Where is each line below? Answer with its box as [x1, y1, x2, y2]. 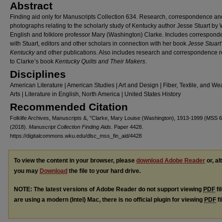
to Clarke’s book [10, 58, 55, 65]
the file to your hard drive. [67, 167, 141, 175]
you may [14, 167, 40, 175]
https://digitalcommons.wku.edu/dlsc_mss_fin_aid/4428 [10, 133, 142, 139]
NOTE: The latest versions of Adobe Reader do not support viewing [14, 186, 203, 193]
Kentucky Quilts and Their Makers [55, 58, 145, 65]
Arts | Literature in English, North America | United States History [10, 91, 181, 98]
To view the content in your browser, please [14, 157, 136, 165]
